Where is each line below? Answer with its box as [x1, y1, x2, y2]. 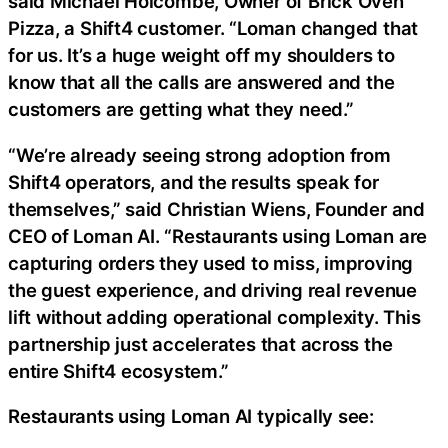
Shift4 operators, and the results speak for [8, 170, 379, 193]
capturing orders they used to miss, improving [8, 251, 414, 274]
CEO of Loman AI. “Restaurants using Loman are [8, 224, 428, 247]
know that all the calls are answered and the [8, 71, 395, 94]
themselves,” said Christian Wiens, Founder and [8, 197, 425, 220]
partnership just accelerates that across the [8, 332, 393, 355]
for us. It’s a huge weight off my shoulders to [8, 44, 395, 67]
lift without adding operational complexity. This [8, 305, 421, 328]
